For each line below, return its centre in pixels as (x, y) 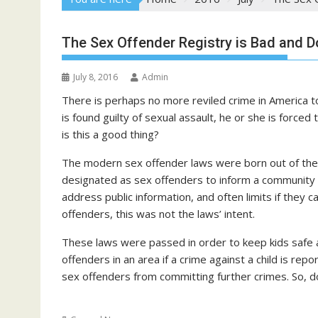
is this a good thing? (110, 134)
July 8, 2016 (95, 77)
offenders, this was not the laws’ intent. (158, 214)
